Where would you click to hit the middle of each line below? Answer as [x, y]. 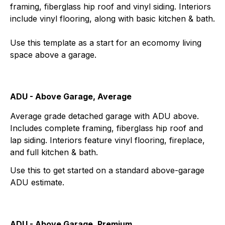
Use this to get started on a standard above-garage [107, 170]
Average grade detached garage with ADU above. [104, 116]
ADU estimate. [37, 182]
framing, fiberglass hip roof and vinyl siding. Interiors [110, 6]
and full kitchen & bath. [54, 152]
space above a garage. [53, 54]
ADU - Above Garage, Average [71, 96]
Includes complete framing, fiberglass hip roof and [106, 128]
